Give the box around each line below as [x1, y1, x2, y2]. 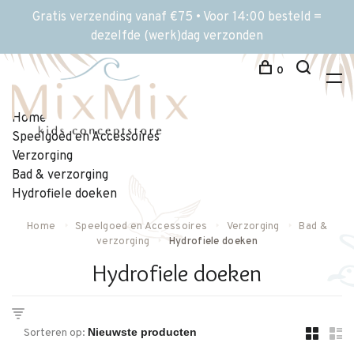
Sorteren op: [24, 326, 85, 340]
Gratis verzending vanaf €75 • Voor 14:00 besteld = [32, 9, 322, 25]
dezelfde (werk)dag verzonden [91, 28, 263, 44]
